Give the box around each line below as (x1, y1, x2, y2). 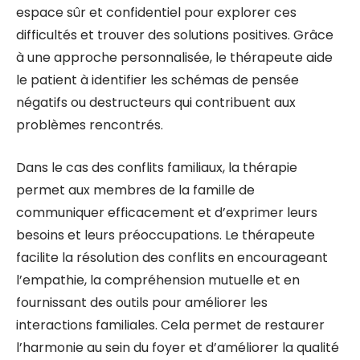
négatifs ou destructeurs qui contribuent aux (16, 93, 296, 112)
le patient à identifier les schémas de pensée (16, 71, 299, 89)
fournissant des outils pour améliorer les (16, 293, 268, 312)
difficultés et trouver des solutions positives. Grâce (16, 26, 333, 44)
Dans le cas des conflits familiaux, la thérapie (16, 158, 297, 177)
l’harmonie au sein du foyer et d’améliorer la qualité (16, 338, 339, 357)
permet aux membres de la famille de (16, 181, 255, 199)
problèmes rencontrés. (16, 116, 163, 134)
